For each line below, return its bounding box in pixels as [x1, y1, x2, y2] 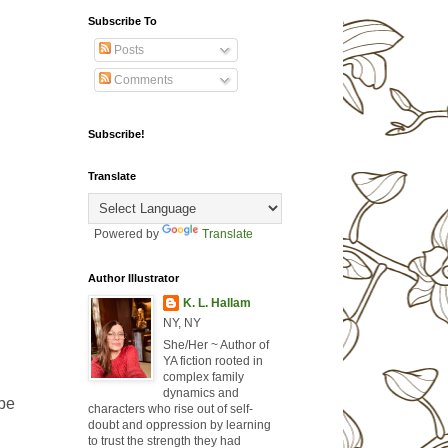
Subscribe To [87, 15, 157, 28]
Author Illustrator [87, 272, 179, 285]
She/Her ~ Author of [162, 338, 269, 353]
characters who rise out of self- [87, 402, 253, 417]
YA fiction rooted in [162, 354, 263, 369]
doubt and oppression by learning [87, 418, 271, 433]
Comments [110, 73, 173, 88]
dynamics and [162, 386, 239, 401]
